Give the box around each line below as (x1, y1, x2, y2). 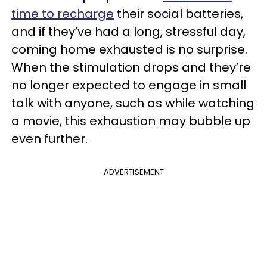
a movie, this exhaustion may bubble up (11, 113, 250, 129)
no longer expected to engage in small (11, 77, 246, 94)
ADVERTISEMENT (103, 166, 164, 178)
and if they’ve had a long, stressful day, (11, 23, 246, 40)
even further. (11, 131, 88, 147)
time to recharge (11, 5, 114, 22)
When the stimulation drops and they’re (11, 59, 251, 76)
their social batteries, (114, 5, 243, 22)
